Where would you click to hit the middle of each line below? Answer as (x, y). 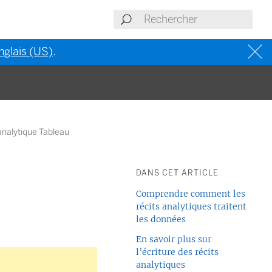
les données (161, 219)
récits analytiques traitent (191, 206)
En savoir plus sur (174, 239)
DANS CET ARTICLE (177, 173)
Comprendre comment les (191, 194)
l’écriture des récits (177, 252)
